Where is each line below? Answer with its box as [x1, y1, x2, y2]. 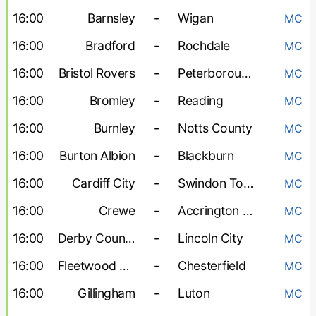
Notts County [178, 121, 253, 135]
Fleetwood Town [119, 258, 130, 273]
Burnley [93, 121, 135, 135]
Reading [178, 93, 224, 108]
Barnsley [87, 11, 135, 25]
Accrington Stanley [242, 203, 253, 218]
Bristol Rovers [58, 66, 135, 80]
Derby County [125, 231, 135, 245]
